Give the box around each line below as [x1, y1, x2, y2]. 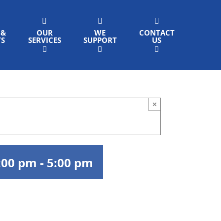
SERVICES [28, 35, 61, 45]
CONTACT [139, 28, 175, 37]
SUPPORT [83, 35, 117, 45]
